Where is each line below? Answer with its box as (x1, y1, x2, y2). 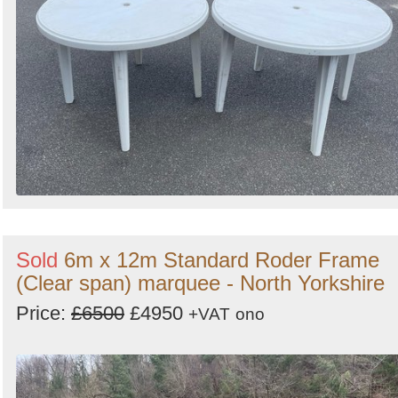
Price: (16, 301, 71, 324)
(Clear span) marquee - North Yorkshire (16, 270, 385, 295)
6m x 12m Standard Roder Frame (64, 247, 379, 272)
